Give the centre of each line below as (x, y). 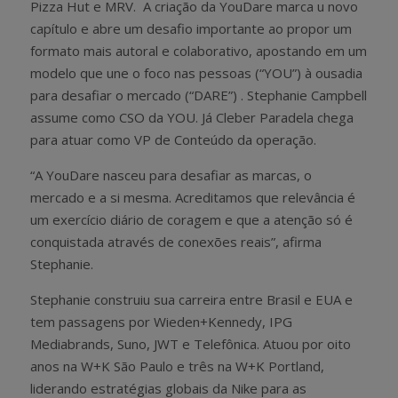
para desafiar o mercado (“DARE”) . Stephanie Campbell (199, 95)
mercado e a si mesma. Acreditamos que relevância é (193, 197)
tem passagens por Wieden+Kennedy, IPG (161, 321)
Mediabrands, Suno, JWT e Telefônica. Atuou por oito (191, 343)
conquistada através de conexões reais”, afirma (176, 241)
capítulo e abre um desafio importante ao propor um (191, 28)
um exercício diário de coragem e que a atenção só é (191, 219)
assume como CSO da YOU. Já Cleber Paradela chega (192, 117)
